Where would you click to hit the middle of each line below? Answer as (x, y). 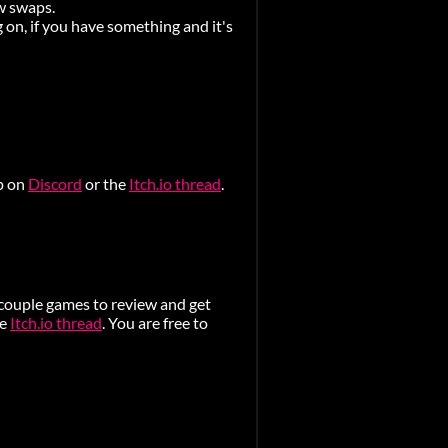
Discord (55, 183)
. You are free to (155, 322)
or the (105, 183)
